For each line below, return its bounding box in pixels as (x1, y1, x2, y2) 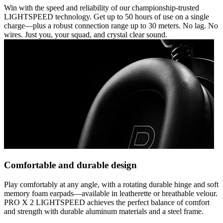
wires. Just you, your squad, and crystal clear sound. (4, 30, 167, 39)
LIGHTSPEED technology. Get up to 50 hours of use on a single (4, 12, 209, 21)
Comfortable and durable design (4, 160, 137, 171)
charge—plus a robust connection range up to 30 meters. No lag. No (4, 21, 218, 30)
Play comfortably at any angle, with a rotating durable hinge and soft (4, 180, 219, 189)
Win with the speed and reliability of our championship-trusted (4, 3, 199, 12)
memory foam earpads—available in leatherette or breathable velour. (4, 189, 218, 198)
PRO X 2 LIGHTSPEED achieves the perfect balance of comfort (4, 198, 210, 207)
